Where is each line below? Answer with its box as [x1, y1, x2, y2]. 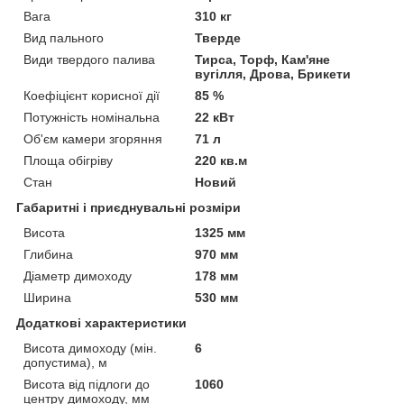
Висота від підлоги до [23, 377, 150, 392]
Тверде [195, 31, 242, 46]
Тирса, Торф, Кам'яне [195, 52, 331, 68]
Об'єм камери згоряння [23, 132, 162, 147]
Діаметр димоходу [23, 269, 132, 284]
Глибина [23, 247, 73, 262]
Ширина [23, 290, 71, 306]
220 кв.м [195, 153, 248, 169]
